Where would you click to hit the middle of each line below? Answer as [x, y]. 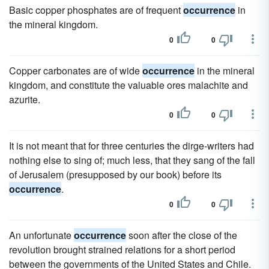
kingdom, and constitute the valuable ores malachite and [128, 85]
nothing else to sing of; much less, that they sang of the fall [132, 160]
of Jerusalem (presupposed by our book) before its [115, 174]
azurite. [25, 99]
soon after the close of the [182, 235]
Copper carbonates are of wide [76, 71]
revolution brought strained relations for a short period [122, 249]
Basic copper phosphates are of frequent [96, 10]
